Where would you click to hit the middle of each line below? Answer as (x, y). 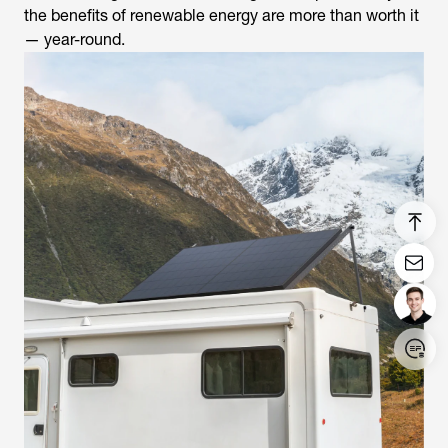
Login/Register (86, 405)
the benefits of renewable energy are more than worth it (221, 16)
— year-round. (76, 40)
